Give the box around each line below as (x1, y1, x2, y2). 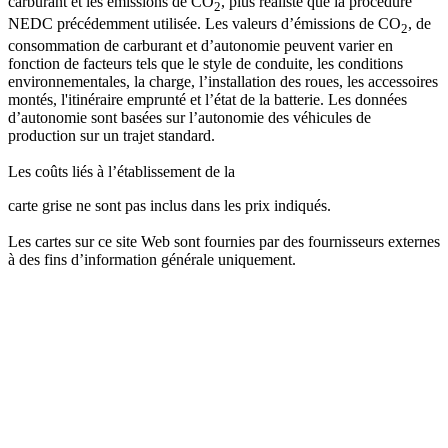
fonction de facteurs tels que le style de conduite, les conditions (8, 55, 403, 73)
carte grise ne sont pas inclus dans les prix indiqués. (8, 197, 331, 215)
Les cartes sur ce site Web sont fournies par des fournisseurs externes (8, 233, 440, 251)
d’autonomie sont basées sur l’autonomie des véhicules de (8, 109, 371, 127)
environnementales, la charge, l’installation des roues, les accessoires (8, 73, 438, 91)
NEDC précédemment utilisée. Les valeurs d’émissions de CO (8, 15, 401, 33)
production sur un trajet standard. (8, 127, 215, 145)
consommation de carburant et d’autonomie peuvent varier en (8, 37, 393, 55)
